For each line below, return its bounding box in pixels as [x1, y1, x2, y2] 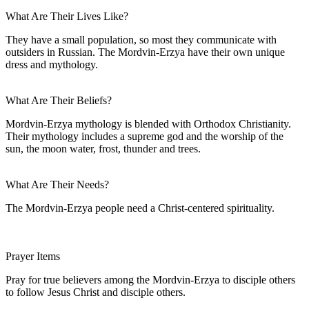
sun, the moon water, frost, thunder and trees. [6, 142, 201, 154]
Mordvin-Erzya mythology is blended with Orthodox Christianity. [6, 117, 291, 130]
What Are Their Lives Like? [6, 10, 128, 22]
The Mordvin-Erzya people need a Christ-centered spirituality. [6, 201, 275, 214]
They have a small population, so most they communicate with [6, 33, 277, 46]
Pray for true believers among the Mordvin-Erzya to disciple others [6, 273, 295, 286]
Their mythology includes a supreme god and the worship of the [6, 130, 283, 142]
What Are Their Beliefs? [6, 94, 112, 106]
